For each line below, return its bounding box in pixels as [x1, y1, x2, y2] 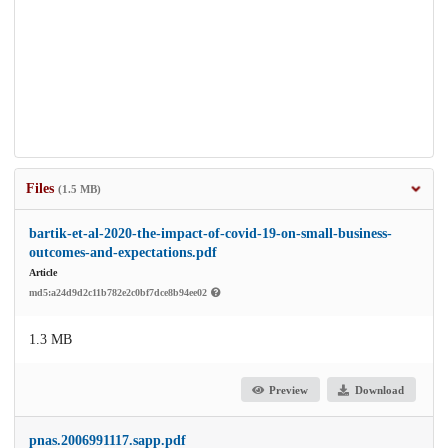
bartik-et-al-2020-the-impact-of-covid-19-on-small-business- [29, 226, 392, 242]
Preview [269, 383, 309, 396]
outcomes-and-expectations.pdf [29, 245, 217, 261]
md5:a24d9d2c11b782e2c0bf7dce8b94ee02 [29, 287, 210, 299]
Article [29, 267, 57, 279]
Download [354, 383, 404, 396]
